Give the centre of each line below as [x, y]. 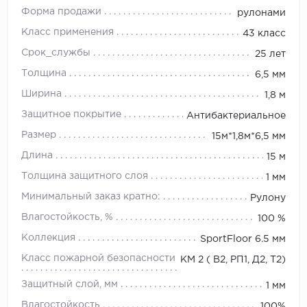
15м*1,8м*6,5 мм [249, 137]
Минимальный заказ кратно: [91, 197]
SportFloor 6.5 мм [243, 240]
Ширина [41, 94]
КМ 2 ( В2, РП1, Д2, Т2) [233, 260]
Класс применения [67, 33]
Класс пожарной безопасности [98, 259]
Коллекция [48, 238]
